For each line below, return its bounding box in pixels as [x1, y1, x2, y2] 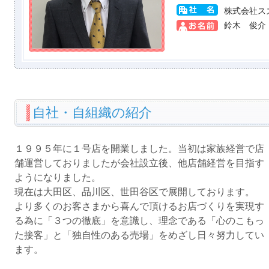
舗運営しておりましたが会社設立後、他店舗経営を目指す [14, 158, 264, 168]
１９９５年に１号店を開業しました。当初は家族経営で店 [14, 144, 264, 154]
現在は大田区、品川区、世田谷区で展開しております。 [14, 187, 255, 197]
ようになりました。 [14, 172, 101, 183]
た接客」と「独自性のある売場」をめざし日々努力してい [14, 230, 264, 240]
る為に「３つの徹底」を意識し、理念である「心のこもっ [14, 216, 264, 226]
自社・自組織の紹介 [32, 105, 152, 120]
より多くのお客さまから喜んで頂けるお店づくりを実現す [14, 201, 264, 211]
